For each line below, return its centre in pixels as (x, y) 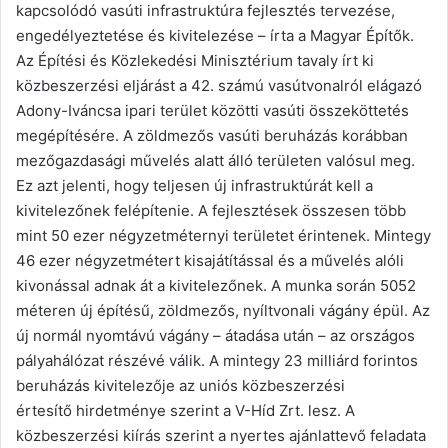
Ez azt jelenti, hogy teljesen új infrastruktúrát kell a (194, 185)
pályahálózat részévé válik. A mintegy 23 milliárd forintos (217, 360)
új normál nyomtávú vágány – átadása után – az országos (215, 335)
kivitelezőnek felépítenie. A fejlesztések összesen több (211, 210)
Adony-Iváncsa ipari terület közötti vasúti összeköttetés (212, 110)
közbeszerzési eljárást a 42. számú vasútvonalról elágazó (219, 85)
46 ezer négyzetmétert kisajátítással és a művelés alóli (210, 260)
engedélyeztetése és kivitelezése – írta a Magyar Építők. (215, 35)
